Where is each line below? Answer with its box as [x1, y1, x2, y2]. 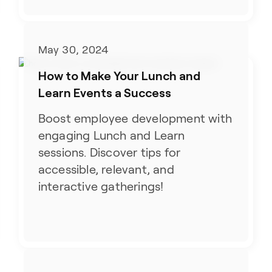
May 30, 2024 [38, 44, 109, 56]
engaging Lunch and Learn [38, 129, 185, 143]
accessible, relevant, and [38, 163, 174, 177]
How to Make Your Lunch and [38, 68, 200, 83]
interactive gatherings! [38, 180, 164, 194]
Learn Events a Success [38, 85, 171, 100]
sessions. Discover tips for [38, 146, 181, 160]
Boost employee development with [38, 112, 233, 126]
